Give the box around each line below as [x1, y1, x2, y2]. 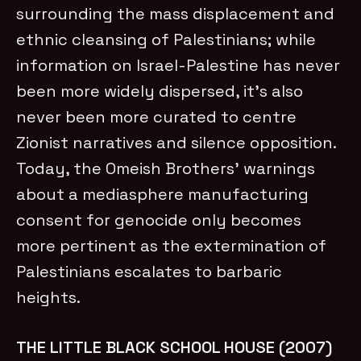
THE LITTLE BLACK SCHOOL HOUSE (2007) [16, 336, 333, 358]
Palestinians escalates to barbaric [16, 260, 283, 282]
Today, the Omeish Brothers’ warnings [16, 157, 316, 179]
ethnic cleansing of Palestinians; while [16, 28, 317, 50]
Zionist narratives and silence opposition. [16, 131, 337, 153]
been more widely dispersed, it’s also [16, 80, 304, 102]
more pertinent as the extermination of [16, 234, 327, 256]
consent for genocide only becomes [16, 209, 302, 230]
